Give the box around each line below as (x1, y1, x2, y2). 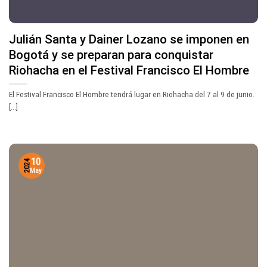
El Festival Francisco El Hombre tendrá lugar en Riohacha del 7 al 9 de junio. (9, 89, 254, 100)
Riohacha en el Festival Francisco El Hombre (9, 63, 249, 77)
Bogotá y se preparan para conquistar (9, 47, 213, 62)
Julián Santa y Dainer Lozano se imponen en (9, 32, 249, 46)
